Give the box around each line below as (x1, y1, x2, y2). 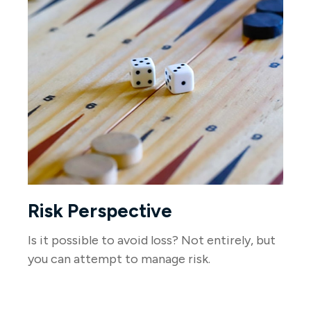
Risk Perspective (28, 199, 172, 223)
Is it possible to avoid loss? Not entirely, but (28, 233, 276, 249)
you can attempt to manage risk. (28, 251, 210, 267)
